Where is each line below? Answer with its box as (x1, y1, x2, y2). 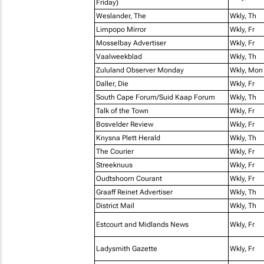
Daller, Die (95, 79, 128, 88)
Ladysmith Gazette (95, 244, 157, 253)
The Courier (95, 147, 134, 156)
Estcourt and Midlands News (95, 220, 189, 229)
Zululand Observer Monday (95, 65, 184, 74)
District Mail (95, 201, 134, 210)
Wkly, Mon (229, 65, 263, 74)
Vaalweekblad (95, 52, 142, 61)
